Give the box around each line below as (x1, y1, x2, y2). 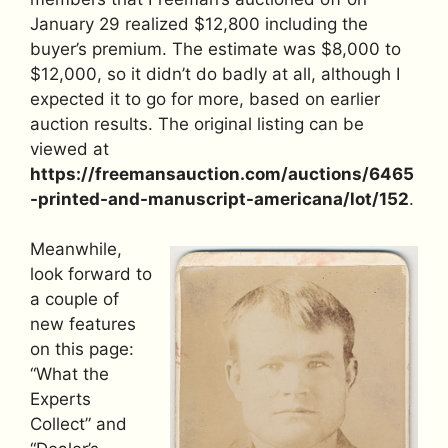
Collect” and (30, 414, 127, 435)
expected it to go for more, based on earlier (30, 88, 380, 109)
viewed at (30, 138, 109, 159)
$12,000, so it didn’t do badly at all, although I (30, 63, 400, 84)
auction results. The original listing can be (30, 113, 364, 134)
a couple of (30, 289, 119, 310)
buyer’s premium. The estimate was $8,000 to (30, 38, 401, 59)
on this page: (30, 339, 134, 360)
